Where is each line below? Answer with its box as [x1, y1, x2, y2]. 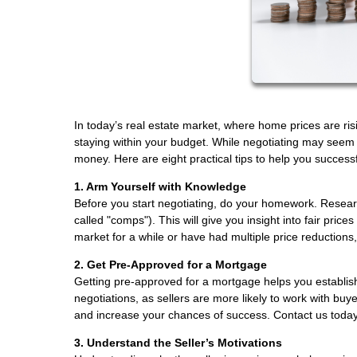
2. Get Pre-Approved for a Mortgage [74, 257, 267, 271]
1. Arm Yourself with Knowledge [74, 179, 246, 193]
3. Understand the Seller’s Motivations [74, 335, 282, 349]
